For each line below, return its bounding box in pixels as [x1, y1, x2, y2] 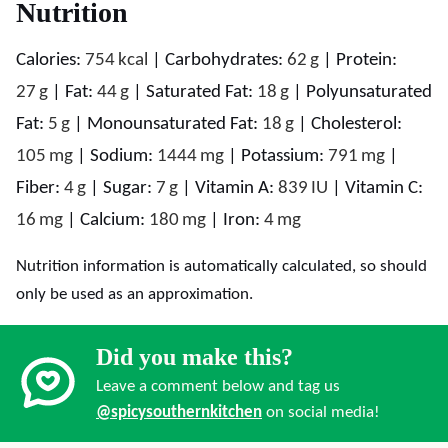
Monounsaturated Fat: [87, 115, 262, 135]
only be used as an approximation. [16, 286, 253, 304]
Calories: [16, 51, 85, 71]
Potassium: [241, 147, 328, 167]
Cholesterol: [311, 115, 402, 135]
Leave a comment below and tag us [96, 378, 340, 396]
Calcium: [80, 211, 149, 231]
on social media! [262, 404, 380, 422]
